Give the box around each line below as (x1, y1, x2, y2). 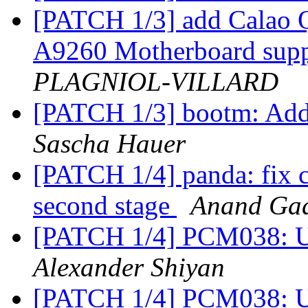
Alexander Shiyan (33, 252, 225, 283)
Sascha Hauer (33, 129, 186, 159)
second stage (33, 190, 177, 221)
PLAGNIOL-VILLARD (33, 67, 278, 97)
